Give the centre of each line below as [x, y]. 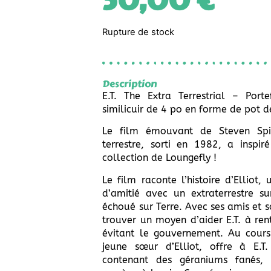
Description [130, 83]
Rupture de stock [139, 32]
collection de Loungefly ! [160, 158]
